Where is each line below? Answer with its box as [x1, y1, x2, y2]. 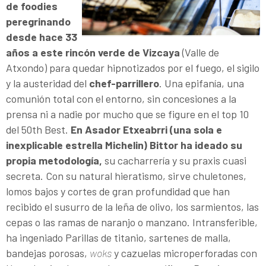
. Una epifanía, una [159, 76, 244, 90]
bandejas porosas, [6, 246, 90, 259]
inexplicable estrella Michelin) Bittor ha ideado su [6, 138, 242, 151]
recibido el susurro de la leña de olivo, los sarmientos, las [6, 199, 259, 213]
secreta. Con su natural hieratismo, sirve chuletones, [6, 169, 246, 182]
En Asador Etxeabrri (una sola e [71, 122, 222, 136]
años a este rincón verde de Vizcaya [6, 45, 182, 59]
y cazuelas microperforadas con [112, 246, 257, 259]
